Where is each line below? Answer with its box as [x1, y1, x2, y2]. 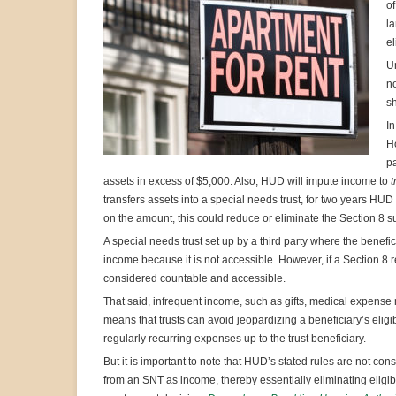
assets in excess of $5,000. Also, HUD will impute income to [103, 175, 391, 187]
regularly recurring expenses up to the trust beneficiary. [103, 332, 366, 345]
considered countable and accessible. [103, 272, 286, 285]
